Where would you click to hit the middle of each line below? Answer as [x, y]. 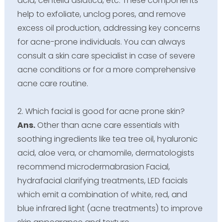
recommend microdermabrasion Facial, [93, 166]
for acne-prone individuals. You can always [101, 42]
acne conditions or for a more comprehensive [106, 69]
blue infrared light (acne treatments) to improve [110, 208]
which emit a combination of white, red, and [102, 194]
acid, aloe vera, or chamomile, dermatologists [106, 153]
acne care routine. [53, 83]
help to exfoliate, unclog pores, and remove [101, 14]
